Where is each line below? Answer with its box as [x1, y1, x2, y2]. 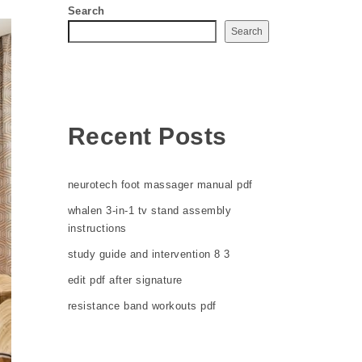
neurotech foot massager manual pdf [67, 178, 253, 191]
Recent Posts [67, 123, 227, 149]
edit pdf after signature [67, 273, 183, 286]
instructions [67, 221, 127, 234]
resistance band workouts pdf [67, 299, 217, 312]
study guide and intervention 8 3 [67, 247, 230, 260]
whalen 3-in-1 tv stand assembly [67, 204, 231, 217]
